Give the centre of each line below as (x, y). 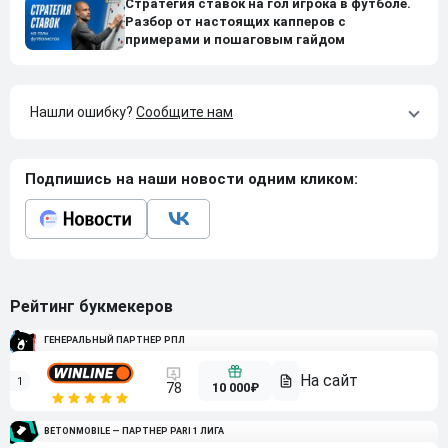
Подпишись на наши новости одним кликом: (191, 178)
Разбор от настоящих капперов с (235, 22)
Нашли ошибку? (83, 111)
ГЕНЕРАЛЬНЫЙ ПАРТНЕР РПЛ (114, 339)
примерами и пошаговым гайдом (235, 40)
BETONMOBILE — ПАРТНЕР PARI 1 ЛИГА (134, 430)
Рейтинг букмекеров (91, 306)
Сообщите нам (184, 111)
